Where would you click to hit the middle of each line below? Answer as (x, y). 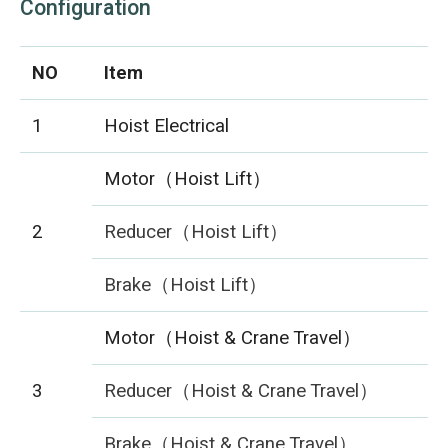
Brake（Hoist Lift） (186, 285)
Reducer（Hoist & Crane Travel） (241, 391)
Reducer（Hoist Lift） (196, 232)
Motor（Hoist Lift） (188, 179)
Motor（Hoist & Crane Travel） (233, 338)
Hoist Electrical (167, 126)
